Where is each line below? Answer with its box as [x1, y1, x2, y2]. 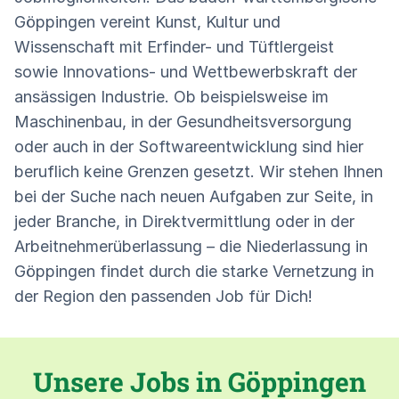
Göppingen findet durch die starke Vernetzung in [14, 261, 374, 281]
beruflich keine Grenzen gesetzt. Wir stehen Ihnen [14, 161, 383, 181]
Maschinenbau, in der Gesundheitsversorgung [14, 111, 352, 131]
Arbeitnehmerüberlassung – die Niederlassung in [14, 236, 368, 256]
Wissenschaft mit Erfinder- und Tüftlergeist [14, 37, 334, 56]
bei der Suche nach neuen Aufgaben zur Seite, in [14, 186, 373, 206]
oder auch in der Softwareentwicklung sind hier [14, 136, 363, 156]
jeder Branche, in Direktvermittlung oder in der [14, 211, 354, 231]
